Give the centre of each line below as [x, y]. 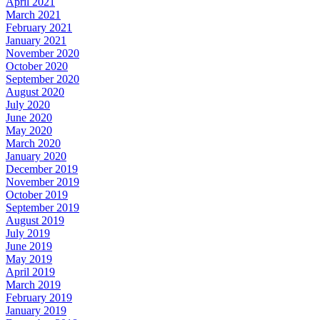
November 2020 [42, 53]
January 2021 [36, 40]
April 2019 [30, 271]
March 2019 [33, 284]
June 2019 [29, 246]
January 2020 [36, 156]
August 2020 [35, 91]
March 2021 [33, 14]
